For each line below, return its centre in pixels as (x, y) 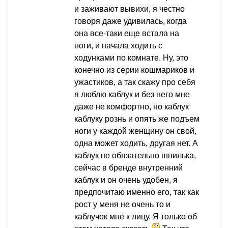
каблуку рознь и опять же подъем (137, 119)
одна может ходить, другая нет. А (136, 144)
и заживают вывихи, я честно (130, 9)
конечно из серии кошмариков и (134, 70)
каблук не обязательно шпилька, (135, 156)
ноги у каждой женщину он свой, (135, 131)
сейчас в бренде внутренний (129, 168)
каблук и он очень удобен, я (126, 180)
